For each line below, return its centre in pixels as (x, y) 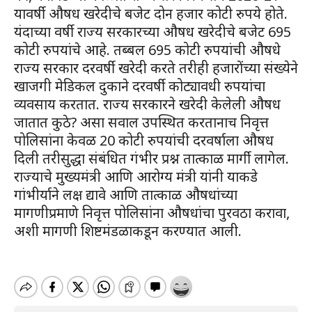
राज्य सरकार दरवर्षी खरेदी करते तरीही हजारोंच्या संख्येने (156, 68)
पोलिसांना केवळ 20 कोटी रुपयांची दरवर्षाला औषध (144, 140)
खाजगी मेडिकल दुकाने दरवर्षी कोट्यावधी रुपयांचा (140, 86)
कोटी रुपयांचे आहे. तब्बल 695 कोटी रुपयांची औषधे (147, 50)
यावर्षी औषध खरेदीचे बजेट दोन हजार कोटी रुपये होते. (151, 14)
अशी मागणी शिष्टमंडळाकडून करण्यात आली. (128, 231)
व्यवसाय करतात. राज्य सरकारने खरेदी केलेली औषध (147, 104)
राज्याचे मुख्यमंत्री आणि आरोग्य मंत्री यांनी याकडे (136, 177)
